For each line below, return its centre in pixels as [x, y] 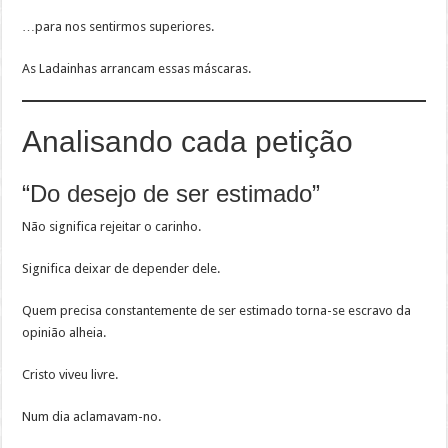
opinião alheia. [64, 333]
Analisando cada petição [188, 142]
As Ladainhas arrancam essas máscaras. [137, 69]
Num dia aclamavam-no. [92, 417]
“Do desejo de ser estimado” [171, 194]
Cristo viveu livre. [70, 375]
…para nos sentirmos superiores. [118, 27]
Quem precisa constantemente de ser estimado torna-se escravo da [217, 311]
